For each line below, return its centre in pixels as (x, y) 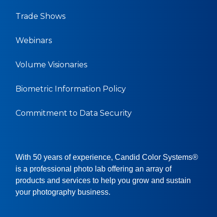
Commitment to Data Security (74, 113)
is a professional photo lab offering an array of (93, 169)
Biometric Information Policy (71, 89)
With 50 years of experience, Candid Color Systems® (107, 157)
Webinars (34, 41)
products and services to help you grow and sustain (103, 181)
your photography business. (63, 192)
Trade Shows (40, 16)
